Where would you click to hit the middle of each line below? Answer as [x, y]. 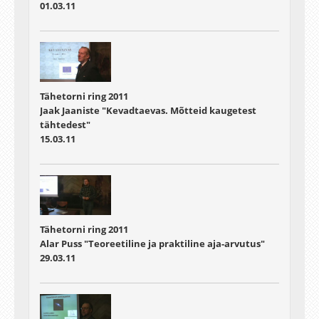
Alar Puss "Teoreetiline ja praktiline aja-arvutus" [152, 244]
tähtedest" [65, 125]
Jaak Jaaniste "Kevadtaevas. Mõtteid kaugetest [148, 111]
